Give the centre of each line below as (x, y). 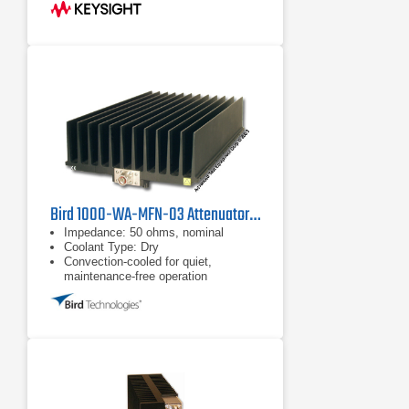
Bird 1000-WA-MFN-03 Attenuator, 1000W (255, 215)
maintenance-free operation (136, 276)
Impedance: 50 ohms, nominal (144, 232)
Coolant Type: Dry (111, 247)
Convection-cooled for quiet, (138, 262)
